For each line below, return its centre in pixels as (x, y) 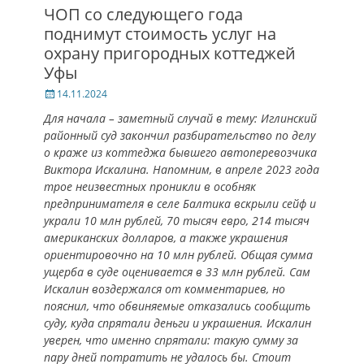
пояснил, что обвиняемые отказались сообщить (177, 306)
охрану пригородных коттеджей (170, 53)
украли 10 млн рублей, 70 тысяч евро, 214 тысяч (177, 221)
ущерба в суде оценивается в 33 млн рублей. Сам (177, 272)
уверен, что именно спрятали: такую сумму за (171, 340)
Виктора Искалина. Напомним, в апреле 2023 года (182, 169)
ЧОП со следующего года (143, 14)
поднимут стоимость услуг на (160, 34)
